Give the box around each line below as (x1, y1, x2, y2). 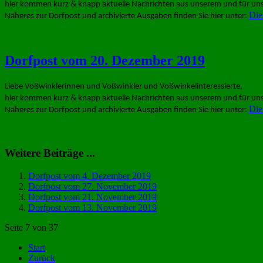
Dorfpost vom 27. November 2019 (28, 181, 157, 191)
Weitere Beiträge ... (5, 147, 95, 160)
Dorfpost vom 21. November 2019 (28, 191, 157, 202)
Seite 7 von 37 (5, 222, 58, 232)
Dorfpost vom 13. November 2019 (28, 202, 157, 213)
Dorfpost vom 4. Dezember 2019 (28, 170, 151, 181)
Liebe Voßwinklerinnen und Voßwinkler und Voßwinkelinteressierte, (5, 82, 242, 92)
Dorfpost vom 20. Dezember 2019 (5, 53, 205, 69)
